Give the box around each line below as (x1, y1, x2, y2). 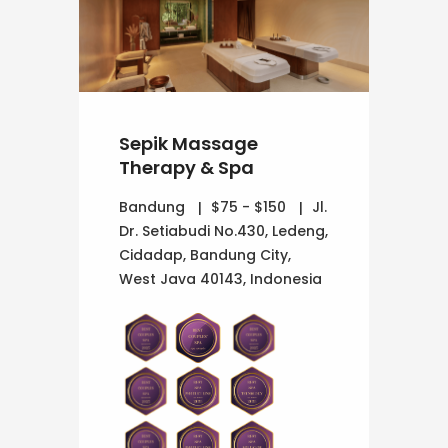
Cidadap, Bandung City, (119, 244, 291, 265)
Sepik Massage (119, 130, 258, 156)
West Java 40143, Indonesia (119, 268, 322, 289)
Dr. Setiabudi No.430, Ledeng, (119, 220, 328, 241)
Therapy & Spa (119, 154, 254, 180)
